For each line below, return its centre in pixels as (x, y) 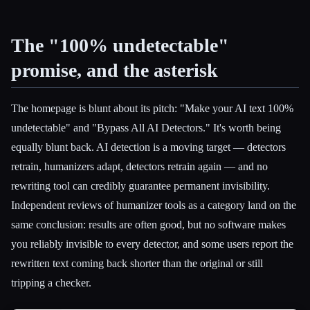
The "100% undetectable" (120, 45)
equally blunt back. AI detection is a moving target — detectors (148, 147)
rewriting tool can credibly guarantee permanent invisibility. (140, 185)
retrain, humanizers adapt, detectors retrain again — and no (139, 166)
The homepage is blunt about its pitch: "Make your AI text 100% (152, 108)
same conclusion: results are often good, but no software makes (148, 224)
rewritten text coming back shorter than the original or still (137, 263)
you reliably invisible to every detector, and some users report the (152, 244)
